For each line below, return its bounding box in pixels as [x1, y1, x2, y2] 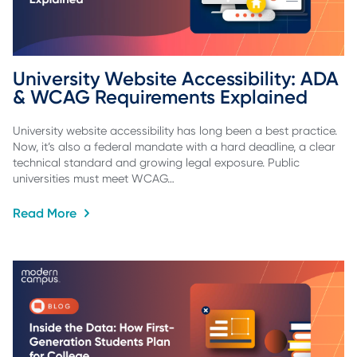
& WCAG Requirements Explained [13, 84, 308, 108]
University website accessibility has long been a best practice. [13, 124, 337, 138]
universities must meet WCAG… [13, 172, 175, 186]
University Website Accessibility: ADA [13, 66, 343, 90]
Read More [13, 205, 80, 221]
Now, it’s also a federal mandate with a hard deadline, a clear [13, 140, 335, 154]
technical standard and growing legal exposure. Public [13, 156, 300, 170]
